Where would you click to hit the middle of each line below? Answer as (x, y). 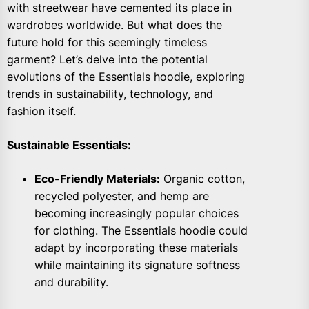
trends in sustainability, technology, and (110, 94)
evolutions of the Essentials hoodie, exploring (126, 77)
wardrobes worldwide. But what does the (114, 25)
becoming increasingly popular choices (137, 213)
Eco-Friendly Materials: (97, 179)
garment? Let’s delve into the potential (107, 60)
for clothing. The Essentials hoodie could (141, 231)
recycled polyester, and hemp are (122, 196)
